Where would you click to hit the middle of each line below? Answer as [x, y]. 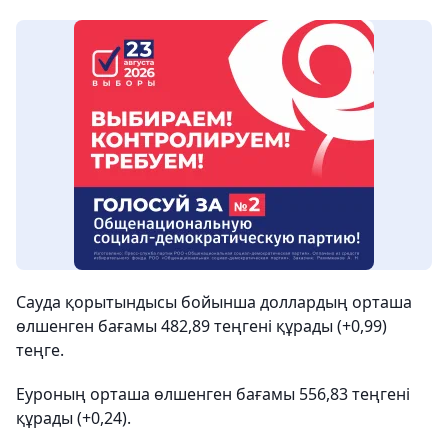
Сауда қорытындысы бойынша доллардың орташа [214, 302]
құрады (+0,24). [73, 418]
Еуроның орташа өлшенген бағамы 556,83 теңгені [213, 394]
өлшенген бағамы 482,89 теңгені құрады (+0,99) [201, 326]
